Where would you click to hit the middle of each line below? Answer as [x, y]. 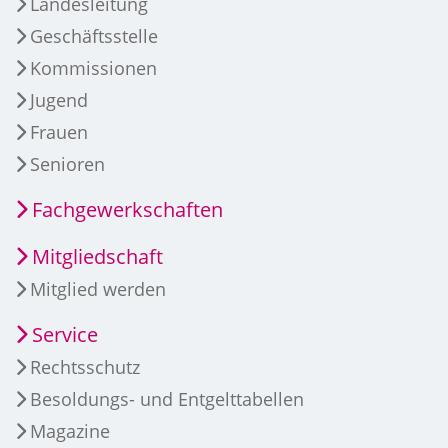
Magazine [70, 430]
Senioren [67, 163]
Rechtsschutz [85, 366]
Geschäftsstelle [94, 35]
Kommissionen [93, 67]
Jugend [59, 99]
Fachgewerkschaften [127, 209]
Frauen [59, 131]
